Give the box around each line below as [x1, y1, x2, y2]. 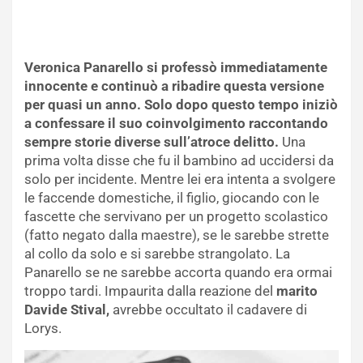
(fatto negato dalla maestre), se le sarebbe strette [24, 226, 329, 243]
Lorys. [24, 319, 62, 336]
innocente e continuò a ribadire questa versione [24, 77, 324, 94]
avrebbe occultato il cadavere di [109, 301, 307, 318]
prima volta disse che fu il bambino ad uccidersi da [24, 152, 334, 169]
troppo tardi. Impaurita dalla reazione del [24, 282, 276, 299]
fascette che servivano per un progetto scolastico [24, 207, 328, 224]
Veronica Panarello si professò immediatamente [24, 58, 327, 75]
